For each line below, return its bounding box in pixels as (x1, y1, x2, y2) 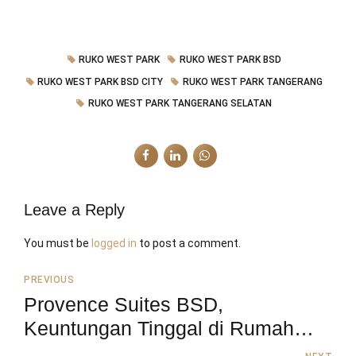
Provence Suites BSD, (24, 292, 223, 315)
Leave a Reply (24, 200, 125, 219)
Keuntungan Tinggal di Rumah (24, 316, 294, 339)
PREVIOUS (24, 274, 74, 286)
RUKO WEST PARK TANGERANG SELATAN (88, 98, 273, 110)
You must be (24, 237, 91, 250)
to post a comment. (137, 237, 241, 250)
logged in (91, 237, 137, 250)
